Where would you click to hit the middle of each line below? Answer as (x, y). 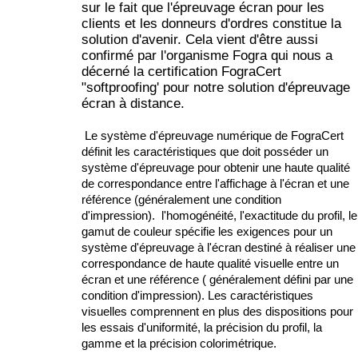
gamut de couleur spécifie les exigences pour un (207, 232)
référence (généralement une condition (181, 200)
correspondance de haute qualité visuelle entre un (210, 264)
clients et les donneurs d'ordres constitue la (211, 23)
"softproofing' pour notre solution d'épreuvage (216, 87)
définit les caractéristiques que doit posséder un (205, 152)
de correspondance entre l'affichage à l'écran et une (215, 184)
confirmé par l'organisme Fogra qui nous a (207, 55)
